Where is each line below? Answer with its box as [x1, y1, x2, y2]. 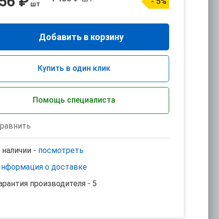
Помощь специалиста [32, 95, 115, 105]
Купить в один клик [37, 64, 110, 73]
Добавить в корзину [39, 32, 124, 42]
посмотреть [38, 146, 84, 155]
